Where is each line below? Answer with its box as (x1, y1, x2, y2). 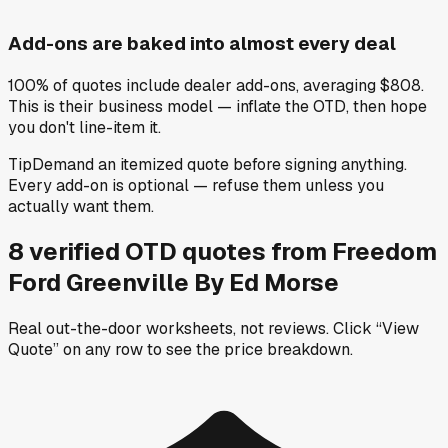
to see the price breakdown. (147, 339, 353, 361)
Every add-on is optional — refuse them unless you (8, 174, 384, 196)
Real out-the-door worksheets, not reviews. (8, 318, 329, 340)
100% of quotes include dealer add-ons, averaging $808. (8, 74, 424, 96)
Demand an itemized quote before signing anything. (32, 153, 407, 175)
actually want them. (8, 195, 154, 217)
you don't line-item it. (8, 116, 161, 138)
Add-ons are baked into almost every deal (8, 30, 396, 56)
